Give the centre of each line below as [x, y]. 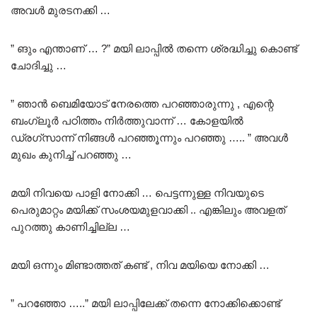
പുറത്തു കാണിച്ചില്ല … [70, 226]
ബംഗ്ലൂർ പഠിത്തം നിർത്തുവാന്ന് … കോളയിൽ [127, 120]
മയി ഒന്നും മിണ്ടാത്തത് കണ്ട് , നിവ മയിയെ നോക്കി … [140, 265]
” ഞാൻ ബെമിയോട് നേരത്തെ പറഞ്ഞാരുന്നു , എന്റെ [142, 103]
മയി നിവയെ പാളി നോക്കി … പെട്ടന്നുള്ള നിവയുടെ [137, 192]
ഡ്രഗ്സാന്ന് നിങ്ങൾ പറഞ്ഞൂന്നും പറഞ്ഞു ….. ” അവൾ [149, 137]
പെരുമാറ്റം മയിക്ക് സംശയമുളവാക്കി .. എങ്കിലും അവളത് [148, 209]
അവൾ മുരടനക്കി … [60, 10]
